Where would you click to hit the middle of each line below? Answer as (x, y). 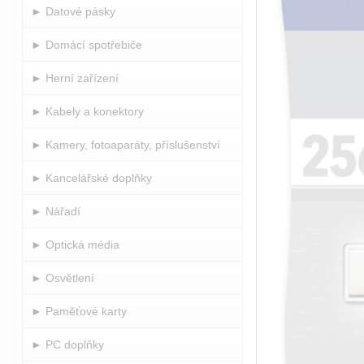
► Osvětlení (63, 278)
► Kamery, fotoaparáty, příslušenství (126, 145)
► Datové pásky (73, 11)
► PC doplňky (67, 344)
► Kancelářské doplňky (91, 178)
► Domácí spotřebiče (87, 45)
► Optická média (75, 245)
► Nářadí (56, 211)
